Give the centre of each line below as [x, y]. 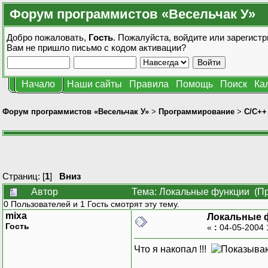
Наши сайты [95, 84]
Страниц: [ [24, 176]
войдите [190, 37]
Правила [149, 84]
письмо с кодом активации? [129, 48]
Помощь [194, 84]
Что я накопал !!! [173, 249]
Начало [38, 84]
